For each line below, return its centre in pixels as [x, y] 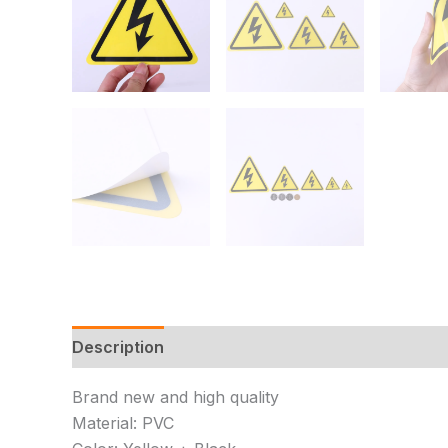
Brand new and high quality [175, 396]
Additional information [273, 346]
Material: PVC [123, 422]
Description [118, 346]
